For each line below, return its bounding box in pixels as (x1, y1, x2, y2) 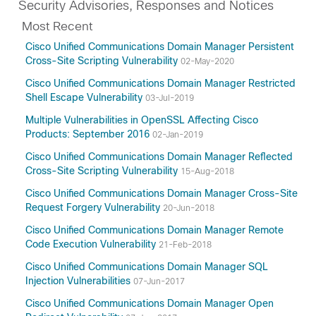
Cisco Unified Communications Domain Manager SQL (25, 261, 268, 272)
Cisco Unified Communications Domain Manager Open (25, 298, 274, 309)
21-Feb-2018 (159, 240, 212, 250)
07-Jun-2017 (133, 276, 185, 286)
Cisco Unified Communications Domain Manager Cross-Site (25, 188, 298, 199)
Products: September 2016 (25, 128, 152, 140)
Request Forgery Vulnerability (25, 202, 163, 213)
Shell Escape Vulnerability (25, 92, 145, 103)
